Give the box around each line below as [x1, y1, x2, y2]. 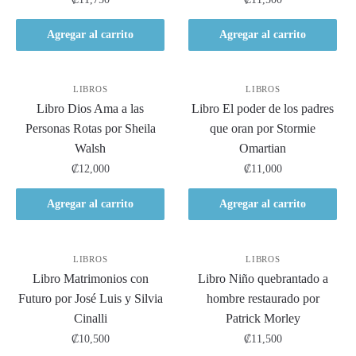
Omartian [239, 141, 287, 156]
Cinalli [73, 311, 107, 325]
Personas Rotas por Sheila [25, 122, 156, 136]
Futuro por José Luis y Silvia [17, 291, 163, 305]
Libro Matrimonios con [32, 271, 149, 285]
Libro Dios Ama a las [37, 102, 145, 116]
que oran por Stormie [210, 122, 316, 136]
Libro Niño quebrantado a [197, 271, 328, 285]
